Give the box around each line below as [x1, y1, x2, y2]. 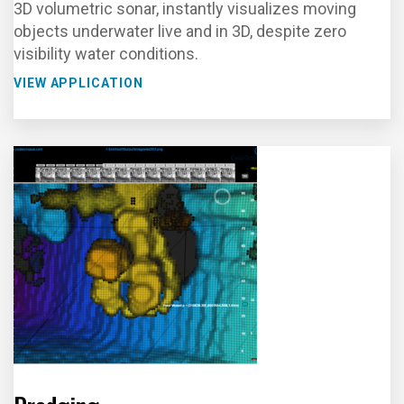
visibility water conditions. [14, 44, 198, 63]
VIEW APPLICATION [14, 76, 143, 90]
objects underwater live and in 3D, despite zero [14, 22, 346, 41]
